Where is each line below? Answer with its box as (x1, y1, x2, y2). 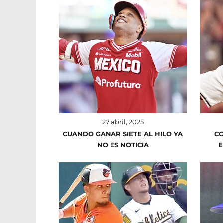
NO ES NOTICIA (97, 140, 149, 149)
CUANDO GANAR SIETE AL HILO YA (63, 129, 183, 138)
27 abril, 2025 (102, 117, 144, 126)
